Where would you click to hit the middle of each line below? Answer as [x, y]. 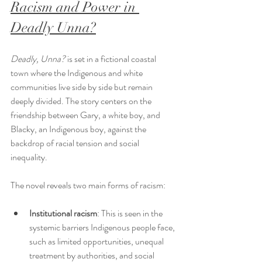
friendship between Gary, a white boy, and [86, 115]
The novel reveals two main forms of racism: [88, 185]
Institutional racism [63, 213]
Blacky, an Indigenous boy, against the [79, 129]
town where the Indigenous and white [77, 73]
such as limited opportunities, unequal [97, 242]
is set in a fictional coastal [112, 59]
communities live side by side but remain [82, 87]
